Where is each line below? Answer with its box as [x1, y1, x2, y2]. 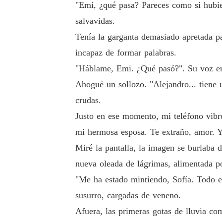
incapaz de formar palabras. [75, 48, 176, 57]
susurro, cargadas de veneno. [75, 190, 181, 200]
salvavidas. [75, 16, 115, 26]
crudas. [75, 95, 101, 105]
